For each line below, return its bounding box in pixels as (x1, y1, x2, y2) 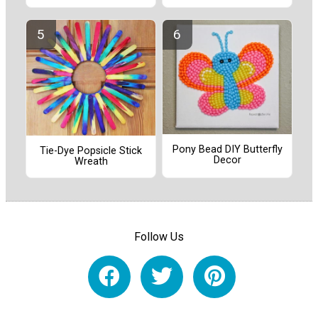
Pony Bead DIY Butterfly (172, 143, 283, 156)
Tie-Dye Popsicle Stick (40, 145, 142, 158)
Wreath (74, 155, 108, 168)
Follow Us (134, 229, 184, 243)
